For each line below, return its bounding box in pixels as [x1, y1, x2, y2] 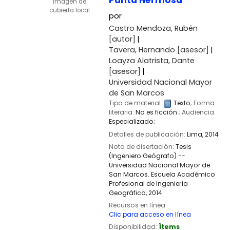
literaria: [108, 108, 136, 117]
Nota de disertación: [108, 142, 176, 151]
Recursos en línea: [108, 200, 167, 209]
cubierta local [49, 6, 90, 15]
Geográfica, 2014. [108, 188, 164, 197]
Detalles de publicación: [108, 129, 187, 139]
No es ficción [135, 108, 179, 117]
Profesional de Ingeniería [108, 179, 188, 188]
